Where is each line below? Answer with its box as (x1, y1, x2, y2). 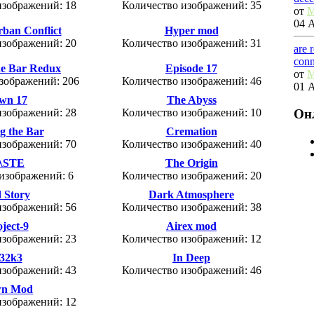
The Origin (165, 157, 218, 170)
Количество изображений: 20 (121, 170, 261, 182)
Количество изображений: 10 (121, 107, 261, 119)
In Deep (172, 252, 210, 264)
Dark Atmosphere (149, 189, 234, 201)
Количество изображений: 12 (121, 233, 261, 245)
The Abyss (166, 94, 217, 107)
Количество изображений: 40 (121, 138, 261, 151)
